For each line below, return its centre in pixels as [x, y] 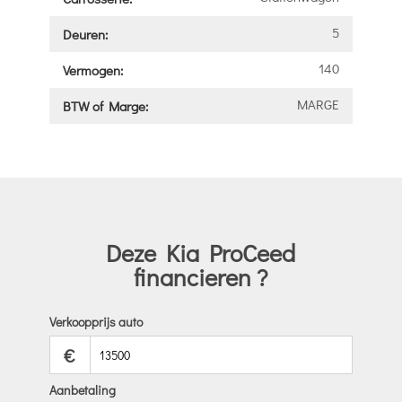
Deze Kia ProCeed [201, 252]
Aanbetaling [82, 390]
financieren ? [201, 276]
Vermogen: [92, 70]
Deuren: [85, 34]
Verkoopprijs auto [96, 322]
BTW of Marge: [105, 105]
